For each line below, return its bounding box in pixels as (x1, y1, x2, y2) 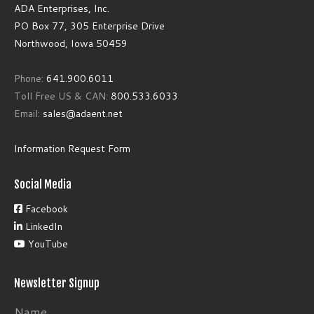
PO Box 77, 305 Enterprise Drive (14, 19, 165, 34)
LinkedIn (22, 219, 62, 234)
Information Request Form (14, 142, 130, 156)
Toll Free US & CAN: (14, 89, 111, 104)
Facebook (22, 202, 68, 217)
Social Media (14, 177, 71, 192)
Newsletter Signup (14, 276, 100, 291)
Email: (14, 107, 43, 121)
